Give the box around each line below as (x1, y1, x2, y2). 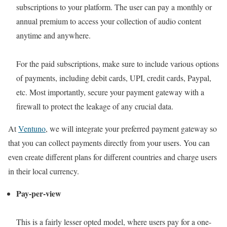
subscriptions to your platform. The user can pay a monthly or (16, 1, 212, 12)
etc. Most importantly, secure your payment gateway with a (16, 86, 204, 97)
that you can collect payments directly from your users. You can (8, 137, 210, 148)
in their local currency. (8, 165, 82, 176)
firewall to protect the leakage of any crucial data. (16, 100, 176, 111)
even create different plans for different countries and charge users (8, 151, 217, 162)
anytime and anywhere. (16, 29, 91, 41)
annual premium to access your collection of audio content (16, 15, 201, 26)
